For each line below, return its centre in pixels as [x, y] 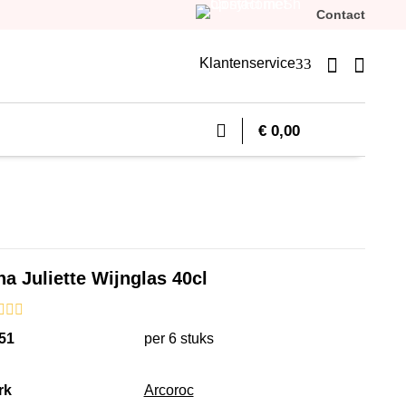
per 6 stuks [179, 338]
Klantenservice [248, 63]
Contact [341, 14]
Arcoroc [169, 390]
